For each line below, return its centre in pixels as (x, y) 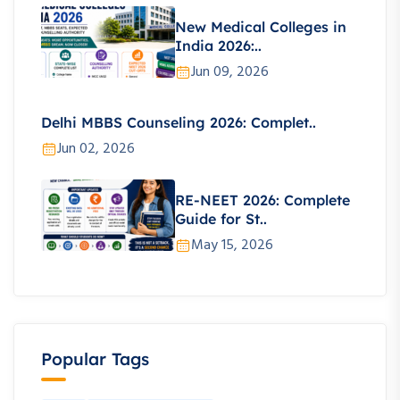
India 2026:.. (218, 45)
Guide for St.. (221, 218)
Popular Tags (95, 359)
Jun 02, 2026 (96, 150)
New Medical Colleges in (261, 26)
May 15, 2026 (232, 245)
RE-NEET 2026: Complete (262, 200)
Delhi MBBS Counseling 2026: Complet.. (179, 123)
